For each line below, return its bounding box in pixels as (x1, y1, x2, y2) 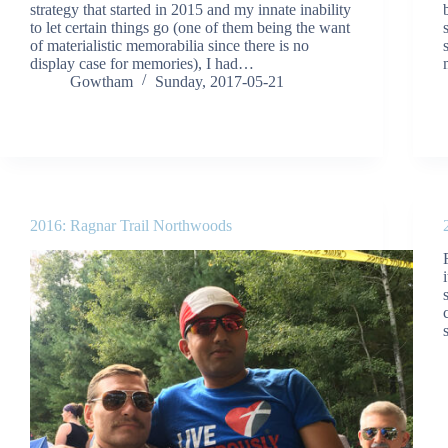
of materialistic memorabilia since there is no (30, 36, 309, 54)
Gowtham (70, 72, 133, 90)
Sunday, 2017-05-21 (155, 72, 284, 90)
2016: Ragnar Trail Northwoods (30, 216, 232, 234)
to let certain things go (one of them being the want (30, 18, 350, 36)
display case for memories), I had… (30, 54, 254, 72)
